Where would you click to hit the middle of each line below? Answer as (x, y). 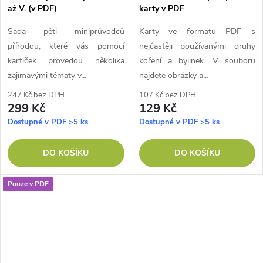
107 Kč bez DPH (167, 95)
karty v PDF (161, 8)
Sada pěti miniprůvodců (66, 31)
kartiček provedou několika (66, 60)
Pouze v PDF (28, 184)
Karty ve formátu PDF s (197, 31)
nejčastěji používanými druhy (197, 46)
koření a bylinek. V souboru (197, 60)
